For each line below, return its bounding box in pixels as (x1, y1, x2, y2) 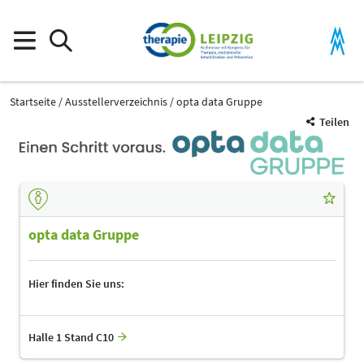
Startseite (10, 93, 56, 109)
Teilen (319, 115, 349, 129)
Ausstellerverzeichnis (65, 93, 167, 109)
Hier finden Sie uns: (28, 275, 124, 291)
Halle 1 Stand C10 (28, 329, 114, 344)
